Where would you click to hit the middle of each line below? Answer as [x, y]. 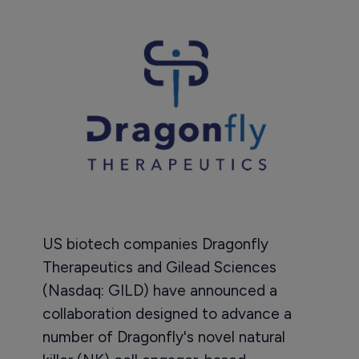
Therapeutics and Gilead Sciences [159, 268]
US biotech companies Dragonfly [155, 244]
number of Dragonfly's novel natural [163, 337]
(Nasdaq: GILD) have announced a [159, 291]
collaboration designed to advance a [167, 314]
